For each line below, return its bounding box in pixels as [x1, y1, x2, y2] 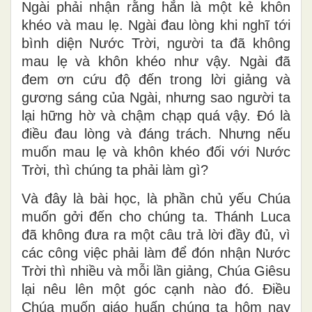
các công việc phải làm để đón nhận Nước [22, 244, 290, 260]
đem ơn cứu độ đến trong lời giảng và [22, 71, 290, 87]
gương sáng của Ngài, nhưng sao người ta [22, 89, 290, 105]
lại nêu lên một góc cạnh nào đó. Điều [22, 281, 290, 297]
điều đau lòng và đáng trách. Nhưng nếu [22, 125, 290, 141]
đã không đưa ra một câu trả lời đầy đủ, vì [22, 226, 290, 242]
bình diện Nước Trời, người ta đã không [22, 35, 290, 51]
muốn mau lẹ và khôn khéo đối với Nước [22, 143, 290, 159]
